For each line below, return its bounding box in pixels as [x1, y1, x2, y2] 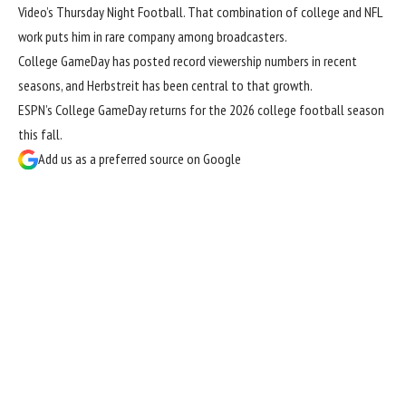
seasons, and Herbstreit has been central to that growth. [18, 75, 313, 94]
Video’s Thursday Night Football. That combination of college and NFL [18, 2, 382, 21]
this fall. [18, 124, 63, 143]
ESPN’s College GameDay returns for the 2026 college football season [18, 100, 384, 119]
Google [203, 149, 241, 168]
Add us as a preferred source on [38, 149, 203, 168]
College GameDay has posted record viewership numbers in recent [18, 51, 357, 70]
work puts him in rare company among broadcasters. [18, 26, 287, 45]
